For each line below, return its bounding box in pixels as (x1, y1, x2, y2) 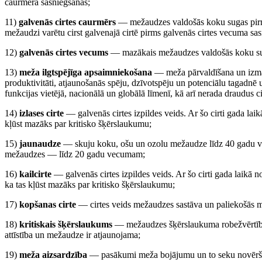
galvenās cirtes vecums (19, 47, 108, 57)
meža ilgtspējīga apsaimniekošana (19, 67, 152, 77)
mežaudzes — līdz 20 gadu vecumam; (5, 149, 145, 159)
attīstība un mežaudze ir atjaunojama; (5, 230, 140, 240)
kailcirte (19, 169, 51, 179)
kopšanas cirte (19, 199, 76, 209)
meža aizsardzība (19, 250, 87, 260)
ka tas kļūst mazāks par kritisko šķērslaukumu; (5, 180, 175, 189)
